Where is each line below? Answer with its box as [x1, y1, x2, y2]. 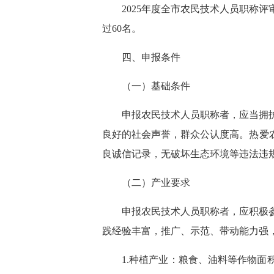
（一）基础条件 [122, 81, 190, 91]
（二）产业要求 [122, 177, 190, 188]
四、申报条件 [122, 52, 180, 62]
